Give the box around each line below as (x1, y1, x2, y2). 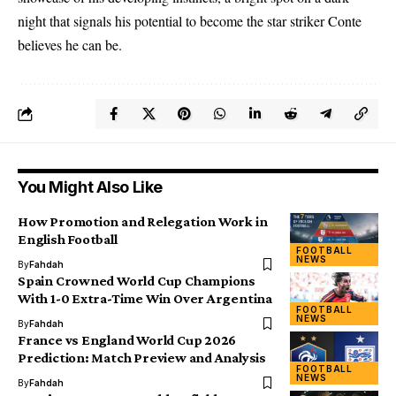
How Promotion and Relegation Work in (18, 214, 268, 229)
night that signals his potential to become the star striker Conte (18, 11, 362, 30)
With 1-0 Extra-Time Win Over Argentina (18, 291, 272, 306)
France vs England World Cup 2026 (18, 332, 237, 347)
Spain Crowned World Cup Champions (18, 273, 256, 288)
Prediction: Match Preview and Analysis (18, 350, 266, 365)
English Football (18, 232, 118, 247)
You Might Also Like (18, 178, 163, 196)
